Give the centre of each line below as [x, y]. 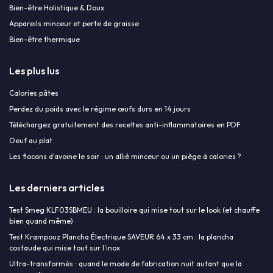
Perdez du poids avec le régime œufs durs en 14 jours [100, 108]
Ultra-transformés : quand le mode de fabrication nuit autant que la [126, 263]
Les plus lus [34, 70]
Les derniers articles [57, 187]
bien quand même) [41, 221]
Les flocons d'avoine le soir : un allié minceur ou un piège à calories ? [125, 156]
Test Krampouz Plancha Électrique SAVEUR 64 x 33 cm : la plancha [121, 236]
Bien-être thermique [44, 39]
